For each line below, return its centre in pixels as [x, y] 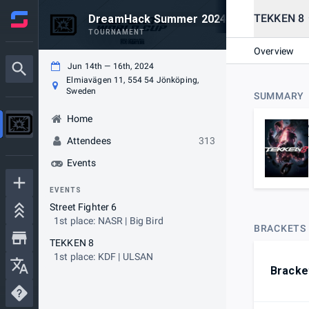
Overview [274, 51]
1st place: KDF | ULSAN [104, 257]
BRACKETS [280, 229]
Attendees [89, 141]
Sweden [81, 91]
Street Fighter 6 [83, 207]
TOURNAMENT [117, 32]
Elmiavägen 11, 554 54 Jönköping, [133, 80]
